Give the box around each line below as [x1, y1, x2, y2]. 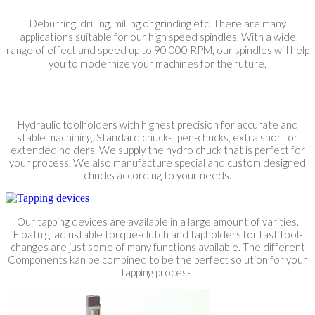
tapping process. [121, 265, 194, 278]
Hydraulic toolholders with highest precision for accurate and [17, 117, 298, 131]
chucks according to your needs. [84, 168, 231, 181]
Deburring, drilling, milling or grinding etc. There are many [29, 16, 286, 30]
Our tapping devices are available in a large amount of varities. [16, 214, 299, 228]
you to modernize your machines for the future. [49, 56, 266, 70]
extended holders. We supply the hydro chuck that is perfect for [10, 143, 305, 156]
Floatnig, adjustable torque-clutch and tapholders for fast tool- [13, 227, 302, 240]
